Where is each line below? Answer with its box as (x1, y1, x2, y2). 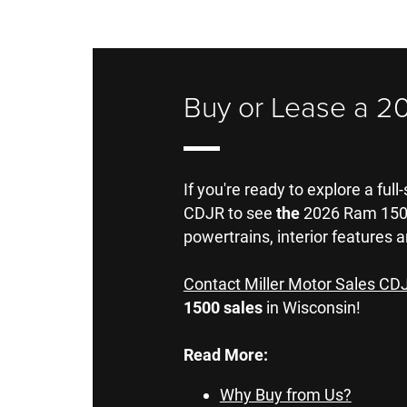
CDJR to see (183, 203, 276, 223)
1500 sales (183, 298, 263, 318)
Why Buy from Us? (219, 385, 352, 405)
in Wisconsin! (262, 298, 361, 318)
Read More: (183, 345, 268, 365)
